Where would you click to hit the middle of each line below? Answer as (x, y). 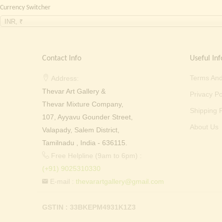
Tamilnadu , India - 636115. (84, 143)
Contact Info (61, 59)
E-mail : (62, 182)
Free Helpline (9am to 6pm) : (95, 156)
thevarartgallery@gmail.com (120, 182)
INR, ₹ (14, 22)
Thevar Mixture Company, (83, 104)
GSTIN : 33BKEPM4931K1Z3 (89, 207)
